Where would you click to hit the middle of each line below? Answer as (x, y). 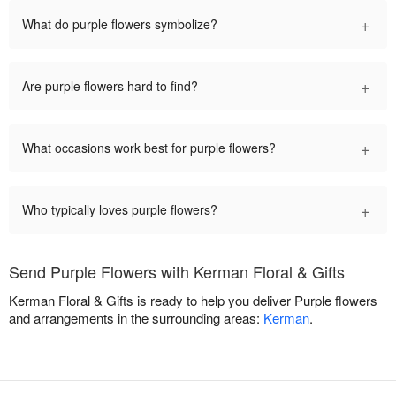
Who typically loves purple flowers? (120, 209)
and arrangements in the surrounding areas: (136, 317)
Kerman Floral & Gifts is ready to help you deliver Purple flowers (193, 300)
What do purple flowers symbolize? (120, 23)
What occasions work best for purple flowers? (149, 147)
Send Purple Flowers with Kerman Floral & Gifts (177, 271)
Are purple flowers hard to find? (110, 85)
